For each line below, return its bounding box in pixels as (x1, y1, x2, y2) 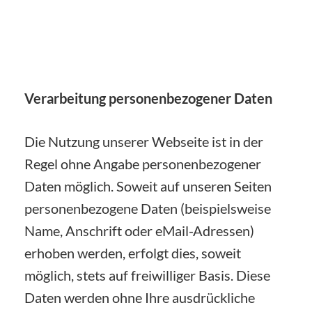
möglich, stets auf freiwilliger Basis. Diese (24, 266, 270, 283)
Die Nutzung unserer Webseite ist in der (24, 132, 263, 150)
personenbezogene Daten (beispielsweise (24, 199, 271, 217)
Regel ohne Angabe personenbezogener (24, 155, 261, 172)
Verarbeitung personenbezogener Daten (24, 89, 272, 107)
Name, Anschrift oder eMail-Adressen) (24, 221, 254, 239)
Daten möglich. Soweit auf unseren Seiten (24, 177, 272, 194)
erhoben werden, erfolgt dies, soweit (24, 244, 241, 261)
